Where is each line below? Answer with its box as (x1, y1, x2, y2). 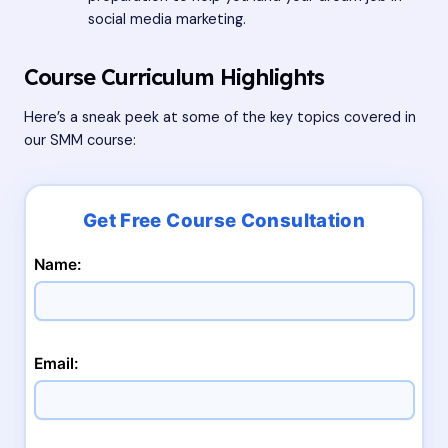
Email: (33, 353, 78, 373)
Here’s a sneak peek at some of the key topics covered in (24, 108, 416, 128)
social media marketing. (87, 9, 246, 29)
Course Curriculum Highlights (24, 62, 324, 90)
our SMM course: (24, 131, 136, 151)
